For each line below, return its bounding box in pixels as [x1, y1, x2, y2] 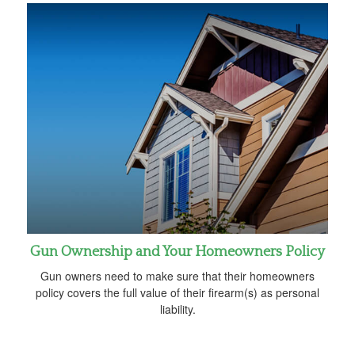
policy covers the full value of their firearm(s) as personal [36, 284, 319, 301]
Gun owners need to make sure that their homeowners [40, 268, 315, 284]
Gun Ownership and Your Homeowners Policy [30, 244, 325, 261]
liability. [159, 301, 196, 318]
